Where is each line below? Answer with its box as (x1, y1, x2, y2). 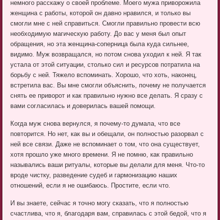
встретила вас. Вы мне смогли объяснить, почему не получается (10, 81, 206, 89)
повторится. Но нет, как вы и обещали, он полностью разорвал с (10, 130, 204, 137)
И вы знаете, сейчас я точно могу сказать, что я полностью (10, 199, 189, 207)
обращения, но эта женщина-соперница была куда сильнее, (10, 40, 190, 48)
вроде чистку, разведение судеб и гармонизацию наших (10, 171, 178, 179)
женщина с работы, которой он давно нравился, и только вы (10, 9, 191, 17)
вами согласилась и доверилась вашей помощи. (10, 102, 156, 110)
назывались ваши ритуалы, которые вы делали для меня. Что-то (10, 161, 205, 168)
